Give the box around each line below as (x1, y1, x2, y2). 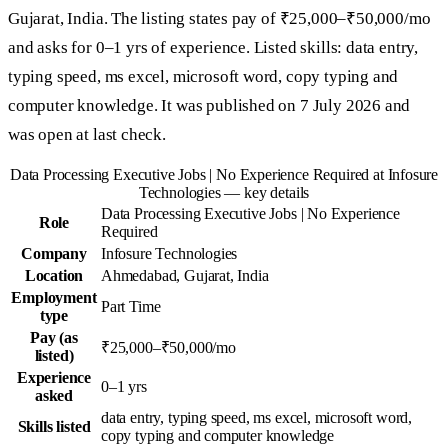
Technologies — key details (138, 184, 310, 202)
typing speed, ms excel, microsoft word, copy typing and (8, 67, 399, 86)
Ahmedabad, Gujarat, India (101, 267, 269, 285)
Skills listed (17, 418, 91, 436)
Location (24, 267, 84, 285)
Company (21, 245, 87, 263)
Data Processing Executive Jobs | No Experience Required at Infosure (9, 166, 439, 184)
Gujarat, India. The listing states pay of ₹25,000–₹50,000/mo (8, 9, 431, 28)
